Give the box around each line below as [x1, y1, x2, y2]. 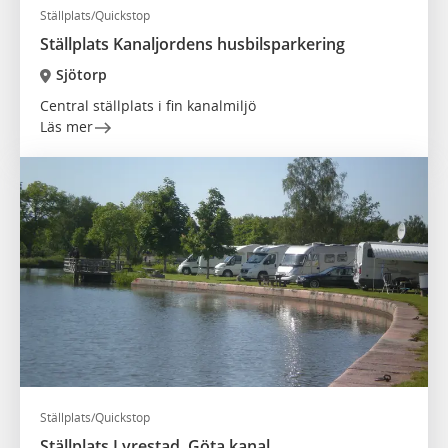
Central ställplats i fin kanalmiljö [40, 96, 256, 116]
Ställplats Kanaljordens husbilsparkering [40, 33, 345, 56]
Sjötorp [55, 65, 107, 85]
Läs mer [40, 117, 93, 137]
